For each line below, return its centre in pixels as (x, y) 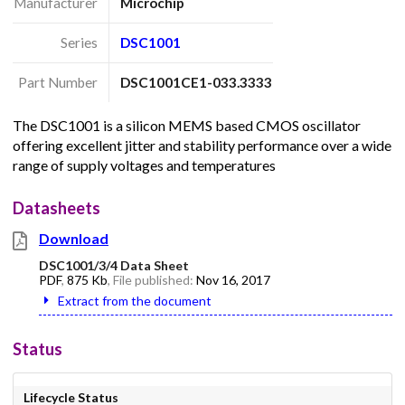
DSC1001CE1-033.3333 (197, 82)
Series (79, 42)
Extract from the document (135, 301)
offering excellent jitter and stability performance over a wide (202, 146)
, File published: (152, 280)
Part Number (57, 82)
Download (74, 239)
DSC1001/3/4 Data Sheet (114, 266)
